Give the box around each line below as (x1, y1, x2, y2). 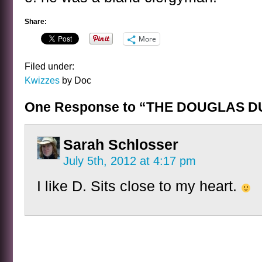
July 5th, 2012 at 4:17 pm (63, 154, 196, 167)
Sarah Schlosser (63, 137, 178, 153)
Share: (25, 18, 47, 26)
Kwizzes (25, 75, 60, 85)
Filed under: (25, 61, 74, 71)
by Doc (60, 75, 91, 85)
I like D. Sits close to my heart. (37, 178, 241, 194)
